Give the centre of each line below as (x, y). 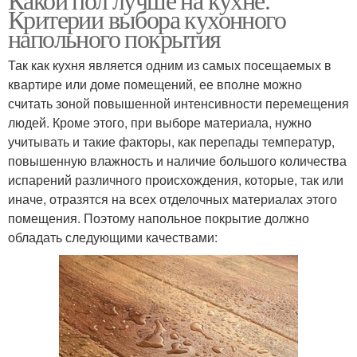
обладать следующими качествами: (113, 237)
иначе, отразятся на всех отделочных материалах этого (173, 198)
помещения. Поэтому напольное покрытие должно (159, 218)
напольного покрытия (114, 37)
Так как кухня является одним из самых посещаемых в (170, 65)
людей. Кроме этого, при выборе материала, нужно (160, 122)
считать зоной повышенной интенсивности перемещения (178, 103)
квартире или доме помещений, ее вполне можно (155, 84)
